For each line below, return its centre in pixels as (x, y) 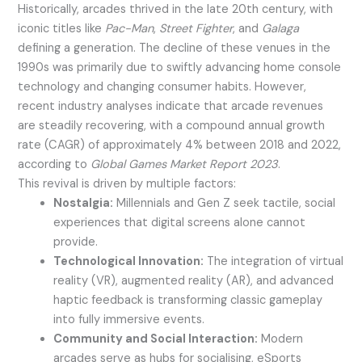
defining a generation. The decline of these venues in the (175, 48)
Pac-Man (130, 29)
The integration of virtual (274, 262)
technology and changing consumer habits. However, (162, 87)
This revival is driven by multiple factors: (127, 184)
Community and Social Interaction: (156, 339)
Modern (281, 339)
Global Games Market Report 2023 (185, 165)
